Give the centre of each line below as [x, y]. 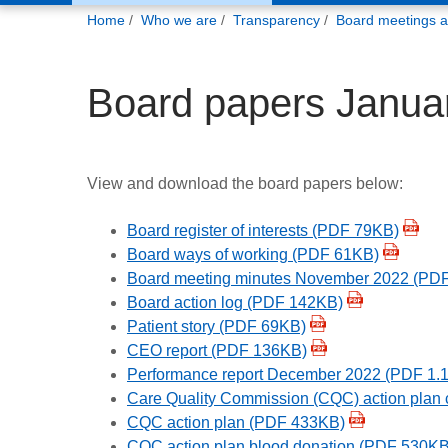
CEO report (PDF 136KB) [217, 350]
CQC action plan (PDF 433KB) [236, 422]
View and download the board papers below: [245, 183]
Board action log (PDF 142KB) [235, 302]
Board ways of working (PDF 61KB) [253, 254]
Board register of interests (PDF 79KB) [263, 230]
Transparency [276, 20]
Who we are [179, 20]
